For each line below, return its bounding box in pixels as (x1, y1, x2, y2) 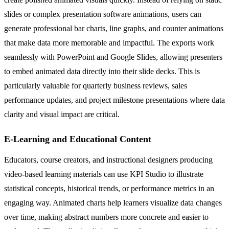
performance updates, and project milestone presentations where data (4, 96, 225, 105)
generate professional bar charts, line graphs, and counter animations (4, 24, 223, 33)
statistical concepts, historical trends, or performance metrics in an (4, 184, 214, 193)
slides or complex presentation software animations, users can (4, 10, 201, 19)
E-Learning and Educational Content (4, 134, 151, 145)
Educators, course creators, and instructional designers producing (4, 155, 213, 165)
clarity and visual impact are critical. (4, 110, 120, 119)
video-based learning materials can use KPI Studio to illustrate (4, 170, 203, 179)
